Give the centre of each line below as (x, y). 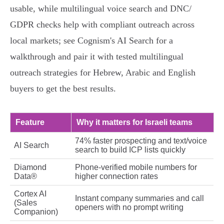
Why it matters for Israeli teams (134, 122)
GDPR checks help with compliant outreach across (102, 25)
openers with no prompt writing (129, 207)
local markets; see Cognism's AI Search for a (91, 41)
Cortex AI (30, 194)
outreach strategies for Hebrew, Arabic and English (103, 73)
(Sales (25, 203)
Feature (30, 122)
